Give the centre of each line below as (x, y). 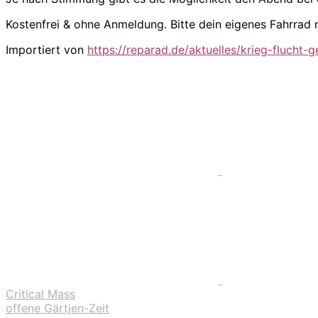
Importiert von (46, 49)
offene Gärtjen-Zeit (57, 308)
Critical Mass (40, 294)
